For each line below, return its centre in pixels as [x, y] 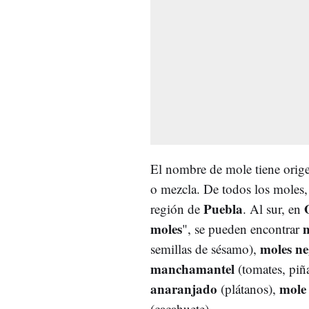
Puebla [223, 208]
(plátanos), [248, 288]
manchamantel [192, 268]
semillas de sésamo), [205, 248]
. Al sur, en [273, 208]
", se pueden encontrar [242, 228]
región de [177, 208]
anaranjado [184, 288]
